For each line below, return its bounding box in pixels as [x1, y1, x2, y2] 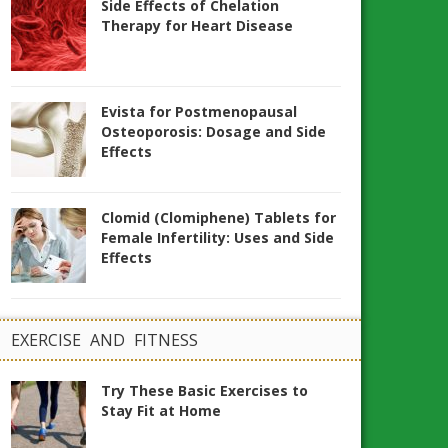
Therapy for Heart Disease [101, 16, 293, 35]
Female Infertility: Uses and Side [101, 228, 334, 247]
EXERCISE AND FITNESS [11, 329, 198, 351]
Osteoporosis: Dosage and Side [101, 122, 326, 141]
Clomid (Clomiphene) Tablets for [101, 208, 336, 227]
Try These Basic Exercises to [101, 381, 308, 400]
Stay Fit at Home [101, 401, 221, 420]
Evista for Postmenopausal [101, 102, 297, 121]
